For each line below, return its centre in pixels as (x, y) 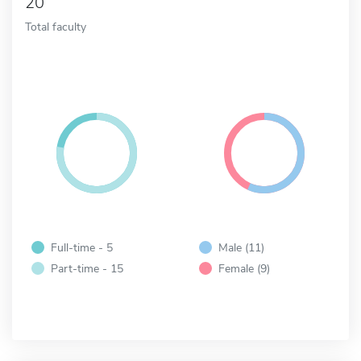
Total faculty (56, 26)
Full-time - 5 (82, 247)
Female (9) (244, 268)
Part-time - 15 (87, 268)
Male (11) (241, 247)
